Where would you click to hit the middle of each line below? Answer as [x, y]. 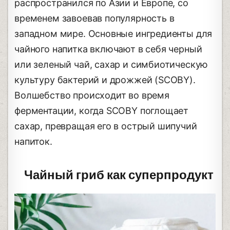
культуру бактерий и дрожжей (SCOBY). [105, 80]
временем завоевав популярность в [94, 18]
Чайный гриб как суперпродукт [119, 176]
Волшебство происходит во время [92, 95]
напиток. [33, 142]
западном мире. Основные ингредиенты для [113, 34]
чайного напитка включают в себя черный [108, 49]
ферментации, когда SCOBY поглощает [102, 111]
